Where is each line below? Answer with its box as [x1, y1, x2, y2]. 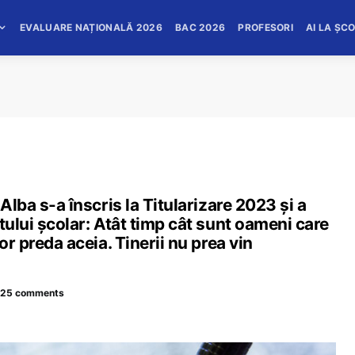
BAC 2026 [174, 21, 226, 33]
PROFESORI [238, 21, 294, 33]
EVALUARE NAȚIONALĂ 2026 [20, 21, 162, 33]
